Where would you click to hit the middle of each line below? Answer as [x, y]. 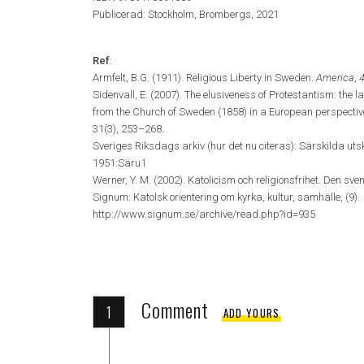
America [335, 77]
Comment [175, 309]
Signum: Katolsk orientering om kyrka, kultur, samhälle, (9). [226, 197]
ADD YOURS [251, 313]
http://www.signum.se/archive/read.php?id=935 [204, 214]
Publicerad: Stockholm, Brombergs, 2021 [186, 14]
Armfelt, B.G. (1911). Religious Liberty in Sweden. [204, 77]
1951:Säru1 [119, 162]
